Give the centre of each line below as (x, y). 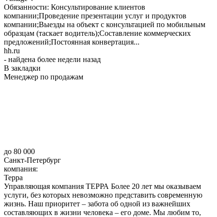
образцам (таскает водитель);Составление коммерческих (97, 33)
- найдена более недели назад (52, 59)
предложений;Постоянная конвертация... (72, 42)
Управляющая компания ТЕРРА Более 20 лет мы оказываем (102, 186)
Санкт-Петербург (32, 160)
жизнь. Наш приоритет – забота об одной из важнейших (97, 203)
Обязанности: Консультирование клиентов (75, 7)
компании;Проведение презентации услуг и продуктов (95, 15)
